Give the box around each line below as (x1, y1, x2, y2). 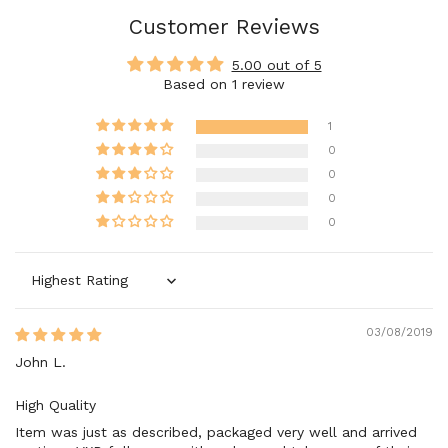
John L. (15, 354, 66, 371)
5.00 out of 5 (231, 57, 322, 74)
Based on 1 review (163, 76, 285, 93)
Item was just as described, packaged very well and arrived (15, 424, 417, 441)
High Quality (15, 397, 96, 414)
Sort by (14, 280, 64, 297)
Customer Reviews (128, 14, 320, 40)
